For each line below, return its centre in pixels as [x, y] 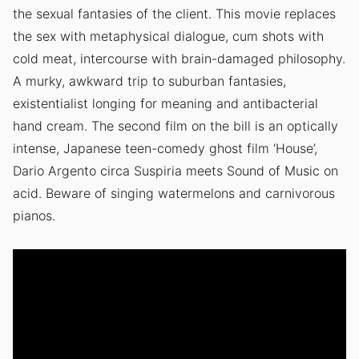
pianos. [34, 216]
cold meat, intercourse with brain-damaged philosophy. [179, 59]
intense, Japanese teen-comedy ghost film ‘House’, [165, 149]
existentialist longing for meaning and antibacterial [165, 104]
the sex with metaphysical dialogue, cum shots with [168, 36]
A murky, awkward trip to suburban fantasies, [149, 81]
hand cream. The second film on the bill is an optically [175, 126]
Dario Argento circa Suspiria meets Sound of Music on [175, 171]
